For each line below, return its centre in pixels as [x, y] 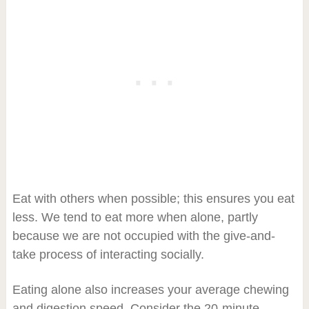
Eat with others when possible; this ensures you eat [153, 198]
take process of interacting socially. [108, 254]
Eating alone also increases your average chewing [150, 289]
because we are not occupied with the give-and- [143, 236]
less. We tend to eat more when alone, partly [135, 217]
